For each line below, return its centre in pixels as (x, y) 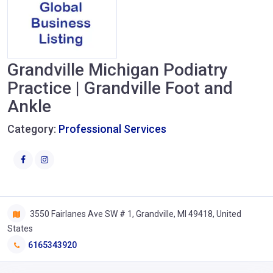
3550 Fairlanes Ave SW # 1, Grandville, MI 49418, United (135, 214)
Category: (33, 129)
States (20, 228)
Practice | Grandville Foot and (120, 88)
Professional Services (112, 129)
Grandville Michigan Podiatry (118, 70)
